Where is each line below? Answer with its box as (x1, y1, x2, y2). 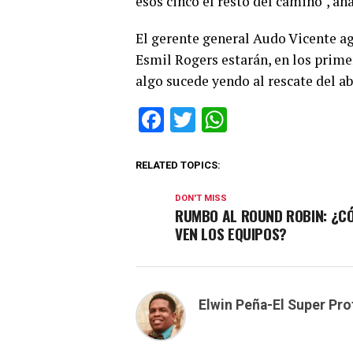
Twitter (195, 105, 273, 135)
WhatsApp (227, 105, 340, 135)
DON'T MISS (175, 193, 227, 203)
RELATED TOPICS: (136, 159, 221, 171)
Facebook (164, 105, 269, 135)
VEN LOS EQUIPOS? (175, 222, 287, 245)
